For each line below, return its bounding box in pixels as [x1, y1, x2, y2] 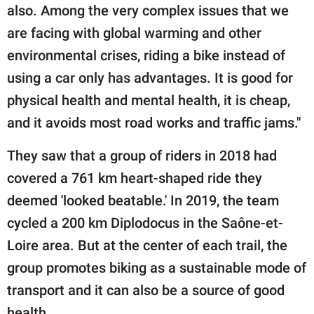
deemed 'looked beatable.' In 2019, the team [7, 191, 279, 209]
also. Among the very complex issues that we [7, 1, 289, 19]
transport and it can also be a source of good [7, 281, 285, 299]
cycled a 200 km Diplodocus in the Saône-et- [7, 214, 283, 231]
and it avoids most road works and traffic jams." [7, 114, 301, 131]
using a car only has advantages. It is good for [7, 69, 293, 86]
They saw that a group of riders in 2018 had [7, 146, 277, 164]
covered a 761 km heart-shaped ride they [7, 169, 262, 186]
